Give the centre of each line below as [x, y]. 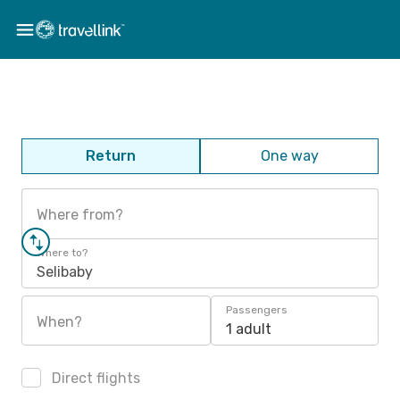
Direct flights [94, 378]
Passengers [257, 310]
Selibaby [65, 272]
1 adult [249, 329]
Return [111, 156]
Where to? [62, 253]
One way [289, 156]
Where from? [80, 215]
